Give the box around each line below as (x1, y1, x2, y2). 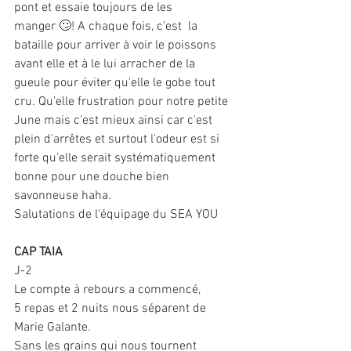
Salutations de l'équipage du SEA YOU (14, 207, 218, 223)
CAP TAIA (14, 244, 63, 261)
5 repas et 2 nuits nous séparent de (14, 301, 209, 317)
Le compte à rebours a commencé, (14, 282, 201, 299)
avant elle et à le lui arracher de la (14, 56, 198, 73)
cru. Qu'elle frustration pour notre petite (14, 94, 231, 110)
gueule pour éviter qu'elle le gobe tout (14, 75, 219, 92)
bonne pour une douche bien (14, 169, 172, 186)
